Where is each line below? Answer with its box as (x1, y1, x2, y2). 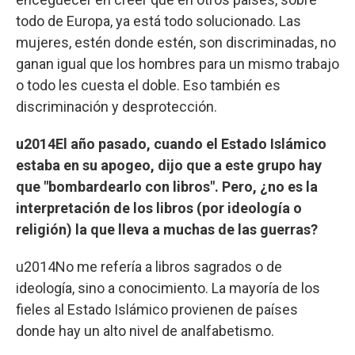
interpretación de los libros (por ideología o (16, 199, 302, 216)
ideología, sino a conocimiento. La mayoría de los (16, 279, 320, 296)
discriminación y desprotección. (16, 97, 217, 115)
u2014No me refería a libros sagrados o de (16, 258, 282, 275)
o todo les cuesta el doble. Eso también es (16, 76, 281, 94)
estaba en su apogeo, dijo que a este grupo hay (16, 156, 322, 174)
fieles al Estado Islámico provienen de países (16, 300, 298, 318)
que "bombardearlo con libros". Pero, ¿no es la (16, 177, 318, 195)
